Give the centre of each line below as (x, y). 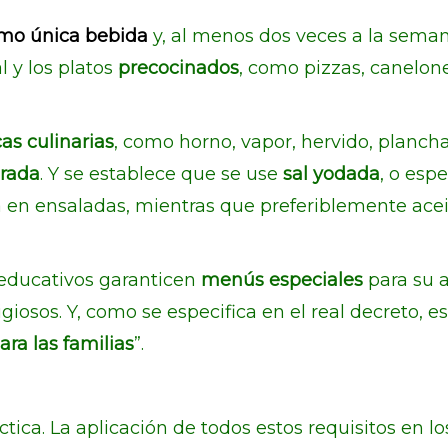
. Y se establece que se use (161, 174)
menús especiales (284, 280)
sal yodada (331, 174)
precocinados (178, 68)
